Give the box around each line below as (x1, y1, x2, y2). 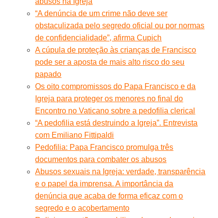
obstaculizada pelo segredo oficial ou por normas (35, 21, 205, 30)
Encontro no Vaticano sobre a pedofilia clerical (35, 106, 196, 115)
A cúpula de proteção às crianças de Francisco (35, 45, 197, 54)
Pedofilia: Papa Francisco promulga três (35, 143, 174, 151)
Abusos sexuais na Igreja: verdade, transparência (35, 167, 206, 176)
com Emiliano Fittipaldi (35, 130, 114, 139)
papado (35, 70, 62, 78)
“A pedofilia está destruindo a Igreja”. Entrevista (35, 118, 198, 127)
